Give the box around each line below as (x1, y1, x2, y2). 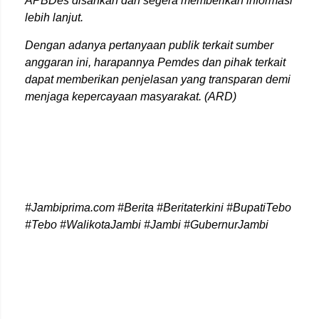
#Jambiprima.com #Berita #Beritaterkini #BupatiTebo (25, 202, 291, 214)
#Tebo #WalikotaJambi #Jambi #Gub (25, 219, 211, 231)
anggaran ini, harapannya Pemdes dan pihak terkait (25, 56, 286, 68)
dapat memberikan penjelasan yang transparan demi (25, 73, 291, 85)
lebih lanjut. (25, 11, 83, 23)
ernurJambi (211, 219, 268, 231)
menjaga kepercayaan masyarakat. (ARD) (25, 90, 236, 103)
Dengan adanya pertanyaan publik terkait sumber (25, 39, 273, 51)
